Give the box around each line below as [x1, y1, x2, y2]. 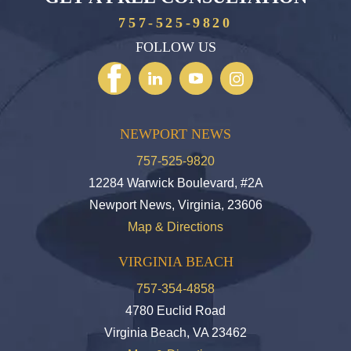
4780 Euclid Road [125, 304, 226, 318]
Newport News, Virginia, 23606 [89, 198, 262, 212]
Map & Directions [128, 220, 223, 234]
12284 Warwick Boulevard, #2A [88, 176, 263, 190]
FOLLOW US [135, 39, 216, 56]
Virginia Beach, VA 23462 [104, 326, 247, 340]
